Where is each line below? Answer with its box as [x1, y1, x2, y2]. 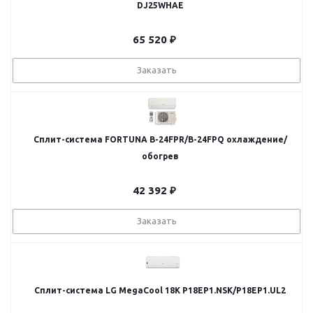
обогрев [142, 152, 178, 161]
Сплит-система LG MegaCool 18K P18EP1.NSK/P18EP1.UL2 [34, 286, 286, 295]
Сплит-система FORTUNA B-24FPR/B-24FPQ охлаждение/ [33, 135, 287, 144]
